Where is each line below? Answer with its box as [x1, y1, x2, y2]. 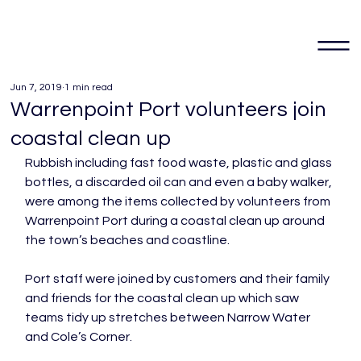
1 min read [64, 82, 114, 93]
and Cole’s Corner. [25, 330, 133, 343]
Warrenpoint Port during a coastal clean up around [25, 214, 328, 227]
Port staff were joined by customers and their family [25, 272, 333, 285]
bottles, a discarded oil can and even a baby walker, [25, 176, 335, 189]
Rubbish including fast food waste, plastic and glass [25, 156, 335, 169]
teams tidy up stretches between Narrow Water [25, 311, 313, 324]
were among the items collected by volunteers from [25, 195, 334, 208]
